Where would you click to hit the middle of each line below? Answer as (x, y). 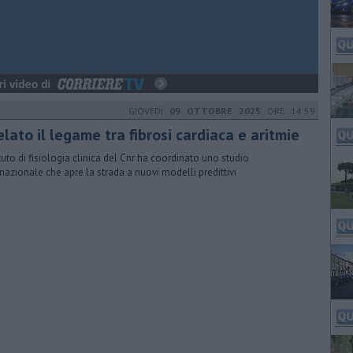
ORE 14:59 (288, 111)
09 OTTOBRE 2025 (215, 111)
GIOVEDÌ (149, 111)
